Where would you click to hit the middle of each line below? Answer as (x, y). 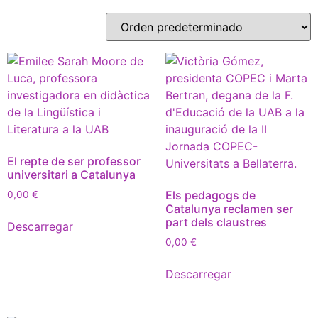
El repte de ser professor (74, 161)
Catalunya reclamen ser (229, 209)
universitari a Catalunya (71, 175)
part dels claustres (216, 222)
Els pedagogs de (210, 195)
